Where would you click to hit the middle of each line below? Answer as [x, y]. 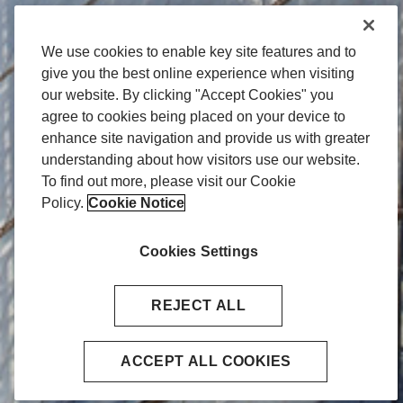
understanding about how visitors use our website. [201, 160]
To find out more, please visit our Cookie [169, 181]
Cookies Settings [199, 251]
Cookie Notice [136, 203]
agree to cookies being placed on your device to [193, 116]
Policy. [63, 203]
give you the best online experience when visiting [198, 73]
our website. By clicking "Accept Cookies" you [188, 95]
